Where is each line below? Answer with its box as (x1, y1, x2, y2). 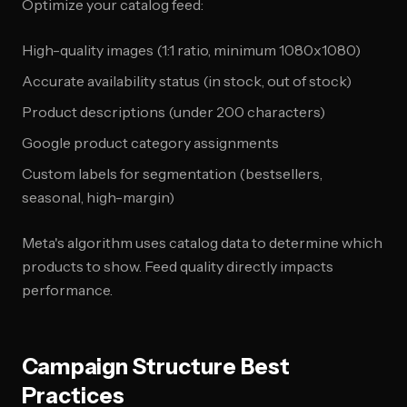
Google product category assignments (22, 134, 279, 152)
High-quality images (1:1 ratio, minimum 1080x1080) (22, 41, 361, 59)
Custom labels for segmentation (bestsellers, (22, 164, 323, 183)
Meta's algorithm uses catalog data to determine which (22, 233, 382, 252)
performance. (22, 281, 113, 299)
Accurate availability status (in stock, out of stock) (22, 72, 352, 90)
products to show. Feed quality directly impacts (22, 257, 333, 275)
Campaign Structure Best (22, 353, 290, 380)
